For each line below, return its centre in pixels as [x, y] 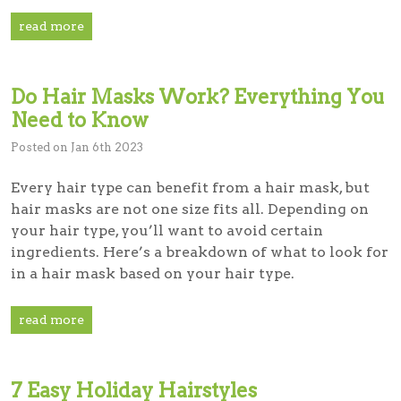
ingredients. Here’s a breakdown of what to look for [200, 252]
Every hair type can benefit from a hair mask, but [190, 187]
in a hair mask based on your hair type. [153, 273]
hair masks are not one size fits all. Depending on [190, 209]
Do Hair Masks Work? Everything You [198, 96]
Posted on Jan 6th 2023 [77, 147]
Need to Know [80, 119]
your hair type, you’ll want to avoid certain [167, 230]
